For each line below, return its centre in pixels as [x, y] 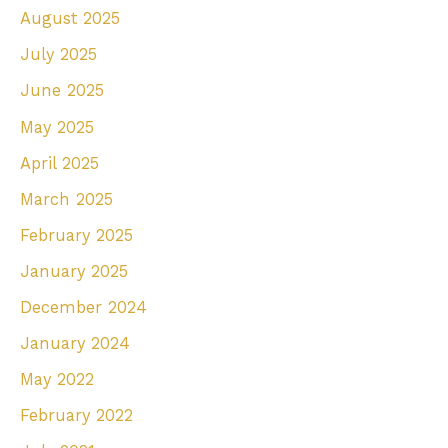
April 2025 [59, 163]
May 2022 [57, 380]
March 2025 [66, 199]
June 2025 [62, 91]
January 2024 [75, 344]
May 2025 [57, 127]
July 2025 [58, 55]
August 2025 [70, 19]
